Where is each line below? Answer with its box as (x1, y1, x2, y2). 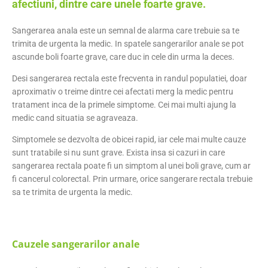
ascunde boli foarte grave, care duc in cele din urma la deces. (12, 51, 234, 62)
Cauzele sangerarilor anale (12, 237, 139, 251)
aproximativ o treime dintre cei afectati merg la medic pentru (12, 86, 233, 96)
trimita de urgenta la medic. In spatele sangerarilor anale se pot (12, 38, 244, 48)
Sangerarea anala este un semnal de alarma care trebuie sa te (12, 25, 239, 35)
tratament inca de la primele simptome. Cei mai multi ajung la (12, 99, 236, 109)
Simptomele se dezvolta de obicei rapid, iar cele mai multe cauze (12, 134, 246, 144)
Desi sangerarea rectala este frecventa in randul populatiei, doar (12, 73, 247, 83)
